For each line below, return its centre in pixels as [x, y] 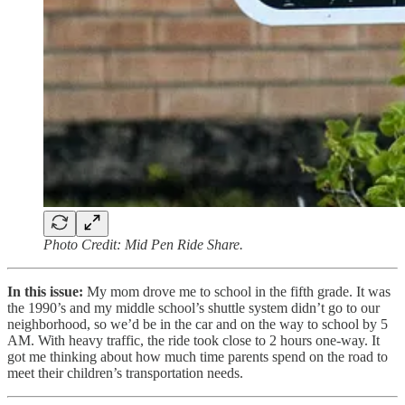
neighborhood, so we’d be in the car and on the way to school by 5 [198, 324]
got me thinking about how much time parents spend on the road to [198, 356]
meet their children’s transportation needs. [125, 372]
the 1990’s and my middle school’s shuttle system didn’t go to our [193, 307]
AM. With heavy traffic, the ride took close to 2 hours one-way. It [193, 340]
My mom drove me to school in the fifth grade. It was [239, 291]
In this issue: [47, 291]
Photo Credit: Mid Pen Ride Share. [143, 244]
